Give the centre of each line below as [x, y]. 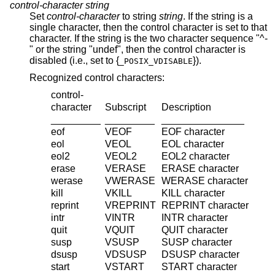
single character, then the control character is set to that [77, 27]
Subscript [126, 107]
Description [187, 107]
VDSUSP [126, 255]
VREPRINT [131, 206]
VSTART [125, 267]
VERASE [126, 169]
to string [139, 16]
